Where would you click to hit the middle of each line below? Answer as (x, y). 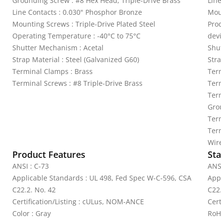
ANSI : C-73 (31, 166)
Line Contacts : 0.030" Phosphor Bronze (77, 12)
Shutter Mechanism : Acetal (58, 48)
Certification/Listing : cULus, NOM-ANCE (78, 202)
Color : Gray (32, 213)
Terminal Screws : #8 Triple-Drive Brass (77, 83)
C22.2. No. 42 (34, 190)
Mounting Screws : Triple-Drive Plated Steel (84, 24)
